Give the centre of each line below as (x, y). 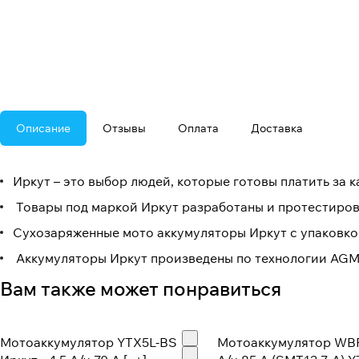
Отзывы (124, 129)
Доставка (277, 129)
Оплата (198, 129)
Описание (43, 129)
